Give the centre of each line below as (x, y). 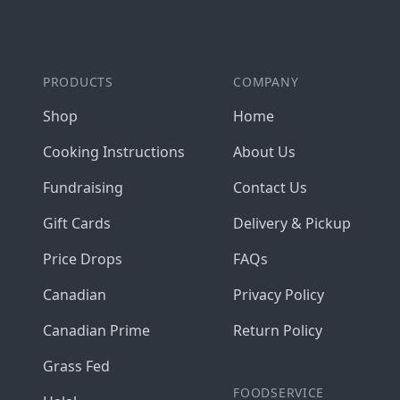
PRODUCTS (78, 82)
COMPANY (266, 82)
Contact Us (271, 187)
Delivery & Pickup (292, 223)
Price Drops (83, 259)
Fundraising (83, 187)
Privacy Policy (279, 295)
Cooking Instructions (114, 152)
